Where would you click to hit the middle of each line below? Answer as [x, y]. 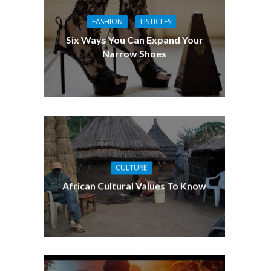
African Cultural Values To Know [135, 186]
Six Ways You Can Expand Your [134, 39]
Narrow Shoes [135, 53]
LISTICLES [155, 21]
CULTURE [132, 168]
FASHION [107, 21]
